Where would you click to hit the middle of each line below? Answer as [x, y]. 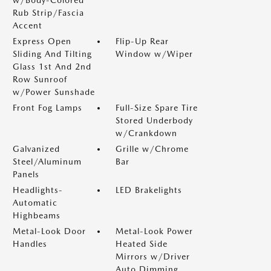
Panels [26, 174]
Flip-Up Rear [142, 41]
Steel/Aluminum [47, 162]
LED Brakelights [149, 190]
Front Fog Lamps [47, 108]
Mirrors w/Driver [153, 256]
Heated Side [142, 244]
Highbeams [37, 215]
